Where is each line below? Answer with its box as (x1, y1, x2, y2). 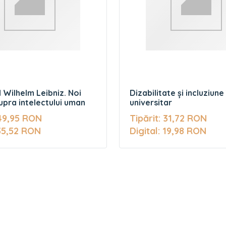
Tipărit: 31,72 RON (130, 112, 207, 124)
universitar (130, 97, 172, 107)
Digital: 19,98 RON (130, 125, 206, 137)
